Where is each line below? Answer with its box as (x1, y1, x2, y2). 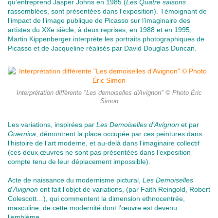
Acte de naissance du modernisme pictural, (8, 176, 143, 184)
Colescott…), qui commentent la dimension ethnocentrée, (8, 195, 185, 203)
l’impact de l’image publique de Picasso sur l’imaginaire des (8, 17, 190, 25)
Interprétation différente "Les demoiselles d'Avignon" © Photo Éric (16, 90, 202, 97)
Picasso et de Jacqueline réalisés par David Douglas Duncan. (8, 44, 197, 53)
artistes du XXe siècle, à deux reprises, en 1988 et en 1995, (8, 26, 192, 34)
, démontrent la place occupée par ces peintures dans (36, 130, 202, 138)
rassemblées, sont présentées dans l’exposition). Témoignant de (8, 7, 207, 16)
